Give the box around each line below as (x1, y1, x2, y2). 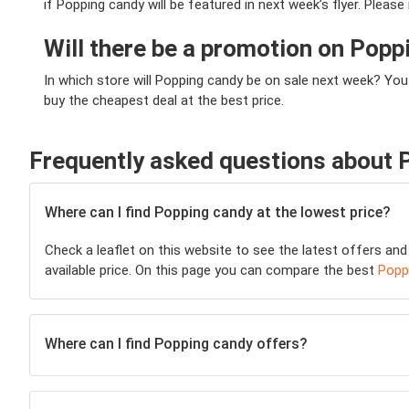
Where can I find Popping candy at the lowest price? (45, 203, 390, 221)
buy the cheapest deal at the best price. (44, 92, 284, 109)
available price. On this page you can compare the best (45, 262, 378, 278)
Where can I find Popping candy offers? (45, 334, 307, 352)
